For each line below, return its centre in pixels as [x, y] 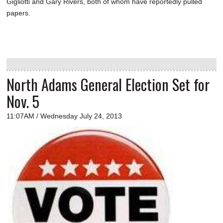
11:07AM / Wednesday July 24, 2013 [64, 116]
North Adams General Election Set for [108, 85]
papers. [18, 13]
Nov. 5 [23, 102]
